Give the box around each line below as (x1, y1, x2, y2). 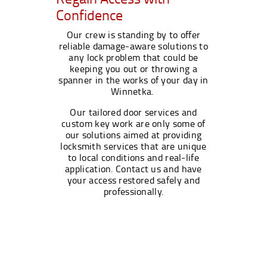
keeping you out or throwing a (70, 61, 197, 75)
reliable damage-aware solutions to (58, 39, 209, 52)
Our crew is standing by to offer (66, 27, 201, 41)
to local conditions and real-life (68, 150, 199, 164)
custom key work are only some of (61, 116, 206, 130)
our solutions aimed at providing (65, 128, 202, 141)
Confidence (56, 4, 123, 24)
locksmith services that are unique (60, 139, 207, 153)
